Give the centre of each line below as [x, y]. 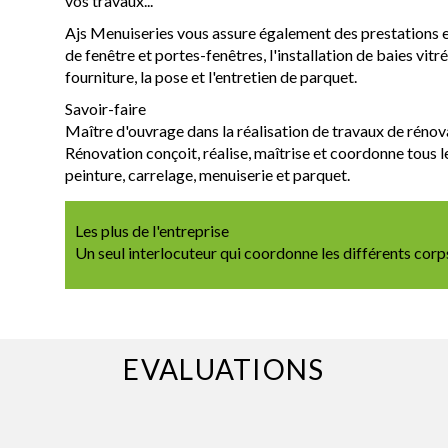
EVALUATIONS [224, 368]
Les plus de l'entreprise [151, 230]
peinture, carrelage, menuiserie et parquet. [207, 174]
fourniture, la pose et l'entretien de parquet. [210, 76]
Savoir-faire [105, 108]
